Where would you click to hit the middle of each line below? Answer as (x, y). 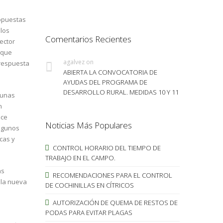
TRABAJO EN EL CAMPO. (80, 158)
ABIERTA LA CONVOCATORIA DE (110, 72)
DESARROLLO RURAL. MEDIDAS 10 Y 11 (121, 92)
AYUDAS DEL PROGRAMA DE (105, 82)
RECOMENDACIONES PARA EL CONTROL (111, 175)
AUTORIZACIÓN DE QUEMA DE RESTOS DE (114, 202)
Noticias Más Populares (88, 125)
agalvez (74, 62)
